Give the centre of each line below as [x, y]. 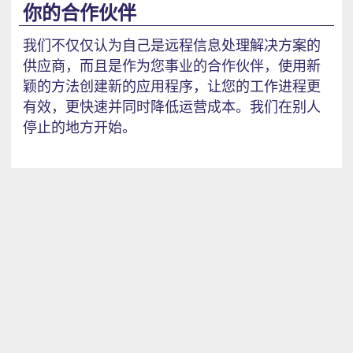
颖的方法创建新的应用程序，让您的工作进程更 [172, 86]
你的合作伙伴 [80, 13]
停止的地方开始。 [80, 127]
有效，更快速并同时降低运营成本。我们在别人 [172, 107]
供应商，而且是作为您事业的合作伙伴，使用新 [172, 66]
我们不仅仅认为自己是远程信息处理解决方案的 [172, 45]
